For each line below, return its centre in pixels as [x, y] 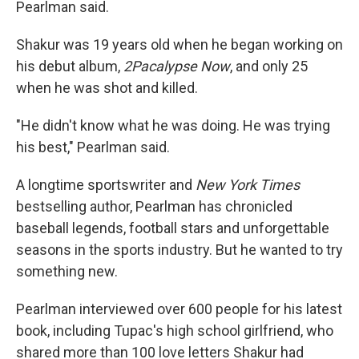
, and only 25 [269, 66]
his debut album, [70, 66]
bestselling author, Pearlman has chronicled [154, 206]
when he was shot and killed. [107, 88]
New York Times [248, 185]
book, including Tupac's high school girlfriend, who [175, 331]
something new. [67, 271]
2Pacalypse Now [177, 66]
